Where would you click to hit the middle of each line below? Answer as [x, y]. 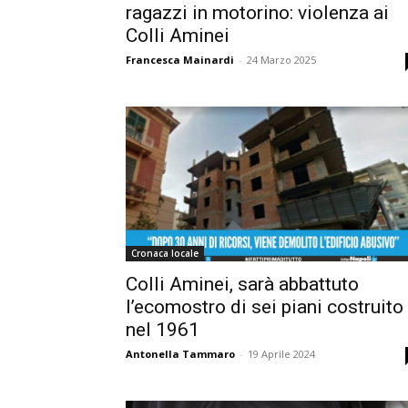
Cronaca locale [165, 253]
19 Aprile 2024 [281, 353]
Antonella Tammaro [180, 353]
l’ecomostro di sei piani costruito [265, 306]
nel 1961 [163, 329]
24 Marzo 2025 [281, 59]
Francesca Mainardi [180, 59]
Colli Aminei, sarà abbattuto [242, 284]
